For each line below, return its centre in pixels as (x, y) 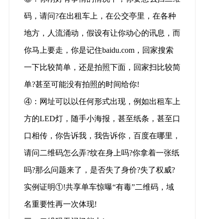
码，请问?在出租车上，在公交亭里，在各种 (100, 16)
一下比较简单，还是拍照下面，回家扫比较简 (102, 67)
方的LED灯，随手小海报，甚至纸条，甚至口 (102, 119)
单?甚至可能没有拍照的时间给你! (81, 85)
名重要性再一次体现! (60, 204)
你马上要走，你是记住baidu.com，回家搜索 (99, 50)
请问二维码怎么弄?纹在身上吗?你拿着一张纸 (101, 153)
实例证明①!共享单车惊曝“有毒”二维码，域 (99, 187)
